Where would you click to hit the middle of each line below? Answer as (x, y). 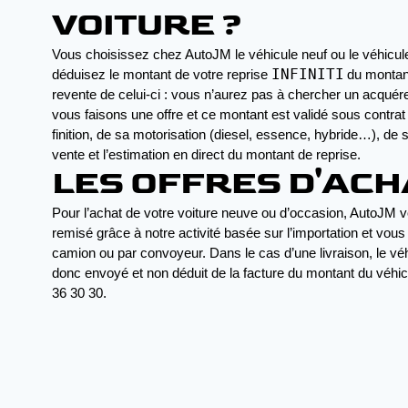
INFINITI (308, 74)
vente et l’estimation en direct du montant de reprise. (206, 155)
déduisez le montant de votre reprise (162, 75)
